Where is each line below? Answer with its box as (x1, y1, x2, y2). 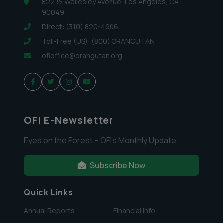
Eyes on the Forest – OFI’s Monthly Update (24, 135, 176, 146)
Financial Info (113, 206, 155, 215)
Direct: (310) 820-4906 (42, 22, 118, 31)
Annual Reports (24, 206, 75, 215)
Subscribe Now (90, 160, 145, 171)
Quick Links (24, 187, 73, 198)
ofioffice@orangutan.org (42, 51, 122, 60)
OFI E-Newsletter (24, 113, 113, 127)
